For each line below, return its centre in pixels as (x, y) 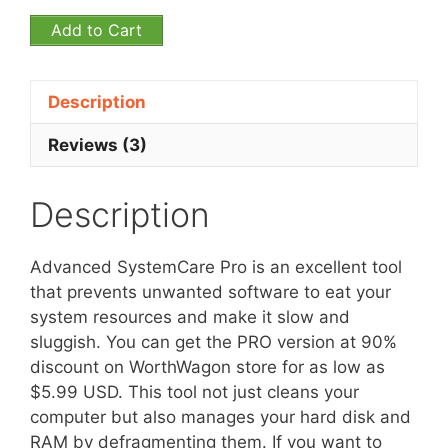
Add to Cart (96, 30)
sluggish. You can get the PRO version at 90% (213, 341)
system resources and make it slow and (190, 316)
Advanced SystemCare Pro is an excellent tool (216, 266)
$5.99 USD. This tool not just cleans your (194, 391)
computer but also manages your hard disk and (220, 416)
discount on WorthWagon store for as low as (207, 366)
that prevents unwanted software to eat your (210, 291)
